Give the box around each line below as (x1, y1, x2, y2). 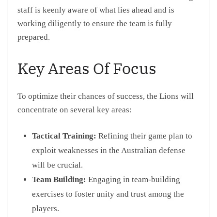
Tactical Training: (32, 131, 96, 141)
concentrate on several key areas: (17, 105, 132, 114)
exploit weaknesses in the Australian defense (32, 146, 186, 155)
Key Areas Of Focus (17, 58, 156, 78)
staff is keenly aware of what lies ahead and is (17, 5, 174, 15)
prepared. (17, 32, 50, 42)
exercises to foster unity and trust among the (32, 189, 184, 199)
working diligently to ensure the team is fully (17, 19, 172, 29)
